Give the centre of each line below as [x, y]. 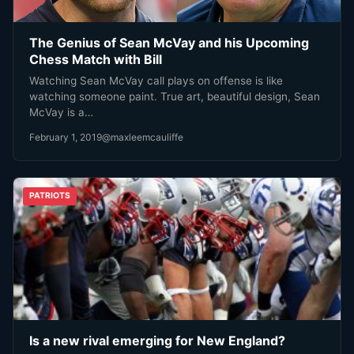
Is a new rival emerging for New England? [157, 341]
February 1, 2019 [66, 137]
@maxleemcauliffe [143, 137]
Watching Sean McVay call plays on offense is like [156, 81]
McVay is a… [61, 113]
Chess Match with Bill [96, 59]
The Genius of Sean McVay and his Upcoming [169, 42]
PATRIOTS [50, 196]
